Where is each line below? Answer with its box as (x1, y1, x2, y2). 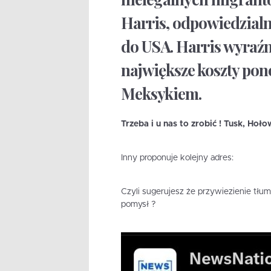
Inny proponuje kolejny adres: (120, 154, 233, 163)
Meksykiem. (120, 82, 201, 104)
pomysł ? (120, 200, 155, 209)
